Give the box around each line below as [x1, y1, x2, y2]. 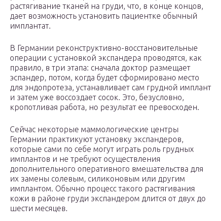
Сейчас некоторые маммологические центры [10, 125, 179, 134]
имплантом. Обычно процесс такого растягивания [10, 184, 195, 193]
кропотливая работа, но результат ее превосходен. [10, 103, 199, 112]
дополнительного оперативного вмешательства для [10, 164, 203, 174]
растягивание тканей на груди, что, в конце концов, [10, 1, 203, 11]
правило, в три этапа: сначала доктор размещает [10, 63, 190, 73]
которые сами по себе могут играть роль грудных [10, 145, 194, 154]
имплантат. [10, 21, 51, 31]
